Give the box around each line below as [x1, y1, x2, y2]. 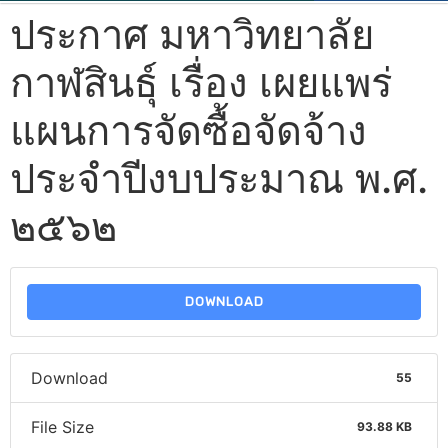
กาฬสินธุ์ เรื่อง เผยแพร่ [10, 57, 392, 107]
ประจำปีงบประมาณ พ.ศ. [10, 153, 428, 203]
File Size [31, 416, 94, 437]
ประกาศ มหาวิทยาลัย [10, 9, 374, 59]
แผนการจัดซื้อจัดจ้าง [10, 105, 367, 155]
